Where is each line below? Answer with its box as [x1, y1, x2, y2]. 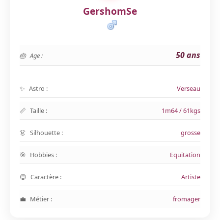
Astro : [29, 84, 48, 93]
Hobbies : [30, 150, 57, 159]
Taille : [30, 106, 47, 115]
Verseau [177, 84, 200, 93]
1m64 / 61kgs [162, 106, 200, 115]
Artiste [181, 172, 200, 181]
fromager [173, 194, 200, 203]
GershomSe [83, 4, 137, 18]
